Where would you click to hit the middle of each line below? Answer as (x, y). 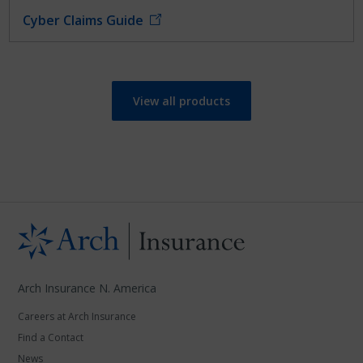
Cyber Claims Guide (85, 20)
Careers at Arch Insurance (77, 316)
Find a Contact (51, 337)
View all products (181, 101)
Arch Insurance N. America (88, 288)
